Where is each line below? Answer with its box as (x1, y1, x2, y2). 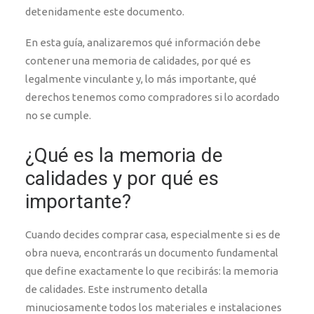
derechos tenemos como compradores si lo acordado (25, 91, 280, 103)
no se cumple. (25, 109, 91, 121)
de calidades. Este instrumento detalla (25, 283, 207, 295)
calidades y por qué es (25, 167, 219, 190)
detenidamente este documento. (25, 6, 184, 18)
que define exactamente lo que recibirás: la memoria (25, 265, 278, 277)
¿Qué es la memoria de (25, 144, 223, 167)
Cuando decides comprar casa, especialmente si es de (25, 228, 280, 240)
